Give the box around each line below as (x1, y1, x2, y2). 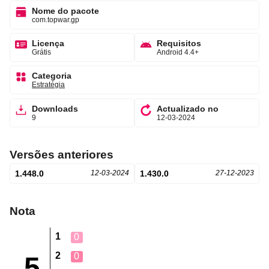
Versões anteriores (10, 148, 113, 161)
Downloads (32, 103, 78, 113)
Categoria (32, 71, 71, 81)
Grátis (32, 48, 51, 56)
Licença (32, 38, 64, 48)
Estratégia (32, 80, 65, 89)
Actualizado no (157, 103, 219, 113)
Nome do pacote (32, 5, 99, 16)
